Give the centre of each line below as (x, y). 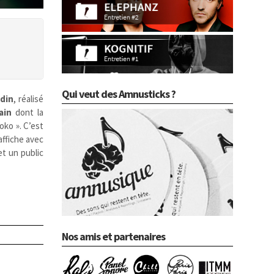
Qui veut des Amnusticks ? (119, 94)
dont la (28, 112)
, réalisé (29, 98)
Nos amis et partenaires (113, 236)
